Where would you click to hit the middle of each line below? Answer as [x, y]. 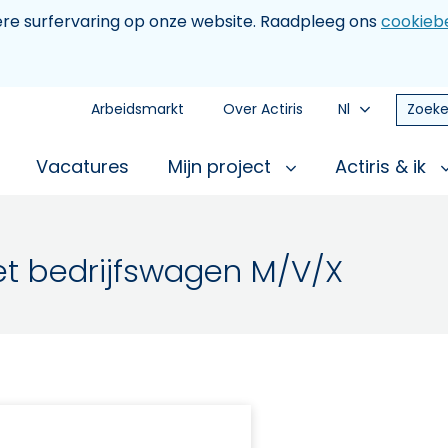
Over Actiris [263, 109]
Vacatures [82, 166]
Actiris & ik [383, 166]
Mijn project [222, 166]
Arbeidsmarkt [137, 109]
